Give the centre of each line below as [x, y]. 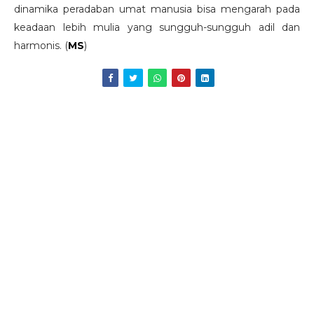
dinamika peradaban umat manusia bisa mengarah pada [157, 9]
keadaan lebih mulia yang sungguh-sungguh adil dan [157, 27]
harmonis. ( [41, 45]
